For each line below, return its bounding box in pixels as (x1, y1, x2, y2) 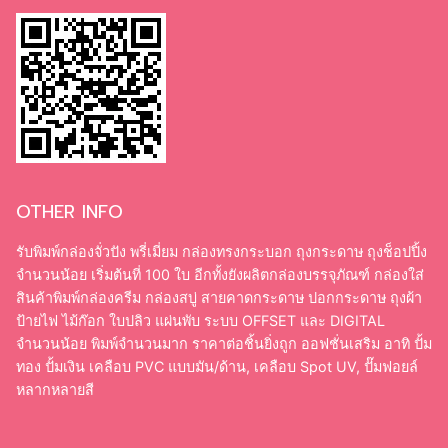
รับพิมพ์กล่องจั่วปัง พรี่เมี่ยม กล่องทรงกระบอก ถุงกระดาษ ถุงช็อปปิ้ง (16, 243, 427, 261)
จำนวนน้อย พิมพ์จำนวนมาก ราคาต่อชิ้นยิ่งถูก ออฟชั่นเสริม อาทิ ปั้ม (16, 335, 432, 353)
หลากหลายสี (16, 381, 94, 399)
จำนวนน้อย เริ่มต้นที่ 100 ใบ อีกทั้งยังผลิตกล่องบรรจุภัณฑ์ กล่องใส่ (16, 266, 424, 284)
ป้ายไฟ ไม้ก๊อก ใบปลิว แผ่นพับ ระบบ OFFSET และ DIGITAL (16, 312, 385, 330)
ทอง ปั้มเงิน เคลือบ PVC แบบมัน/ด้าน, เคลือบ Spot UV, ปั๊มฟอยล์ (16, 358, 418, 376)
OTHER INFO (16, 198, 123, 227)
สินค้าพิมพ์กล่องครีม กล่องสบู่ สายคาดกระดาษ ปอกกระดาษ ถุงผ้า (16, 289, 422, 307)
